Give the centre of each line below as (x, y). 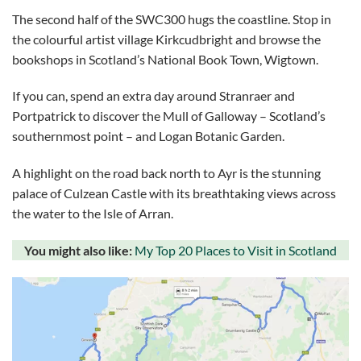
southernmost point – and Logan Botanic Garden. (148, 136)
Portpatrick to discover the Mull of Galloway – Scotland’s (169, 116)
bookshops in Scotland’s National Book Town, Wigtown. (165, 59)
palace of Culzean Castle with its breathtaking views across (174, 193)
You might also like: (79, 251)
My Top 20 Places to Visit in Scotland (236, 251)
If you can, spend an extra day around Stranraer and (154, 96)
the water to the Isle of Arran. (93, 214)
